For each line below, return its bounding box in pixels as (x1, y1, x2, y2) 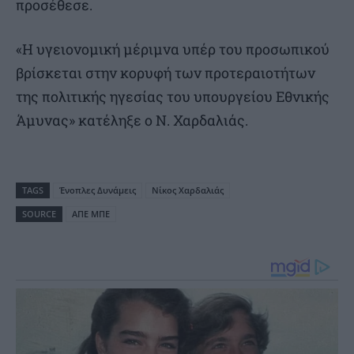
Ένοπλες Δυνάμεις (59, 184, 136, 197)
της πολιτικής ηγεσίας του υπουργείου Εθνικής (16, 87, 330, 107)
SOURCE (22, 208, 56, 220)
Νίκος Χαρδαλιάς (152, 184, 224, 197)
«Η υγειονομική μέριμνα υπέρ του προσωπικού (16, 40, 330, 59)
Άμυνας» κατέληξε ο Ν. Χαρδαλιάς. (16, 111, 248, 130)
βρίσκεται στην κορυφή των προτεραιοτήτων (16, 63, 315, 83)
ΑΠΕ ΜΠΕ (72, 208, 110, 220)
